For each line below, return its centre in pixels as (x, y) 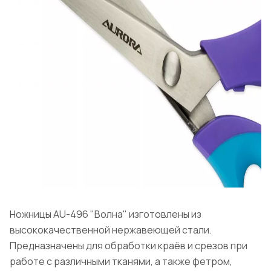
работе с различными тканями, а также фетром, (121, 261)
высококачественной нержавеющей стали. (111, 230)
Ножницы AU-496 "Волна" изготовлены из (106, 214)
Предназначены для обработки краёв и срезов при (129, 245)
